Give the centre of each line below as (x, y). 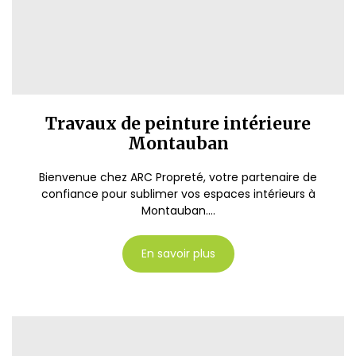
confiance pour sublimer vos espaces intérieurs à (178, 194)
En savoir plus (178, 253)
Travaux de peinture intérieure (178, 124)
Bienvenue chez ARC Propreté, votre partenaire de (178, 177)
